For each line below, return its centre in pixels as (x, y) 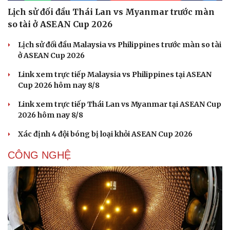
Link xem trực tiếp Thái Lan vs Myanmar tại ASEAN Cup (120, 104)
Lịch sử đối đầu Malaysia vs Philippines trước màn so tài (120, 45)
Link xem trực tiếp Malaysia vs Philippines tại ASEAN (115, 75)
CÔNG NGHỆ (39, 155)
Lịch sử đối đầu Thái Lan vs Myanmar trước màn (111, 12)
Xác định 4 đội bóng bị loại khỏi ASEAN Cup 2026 (105, 134)
